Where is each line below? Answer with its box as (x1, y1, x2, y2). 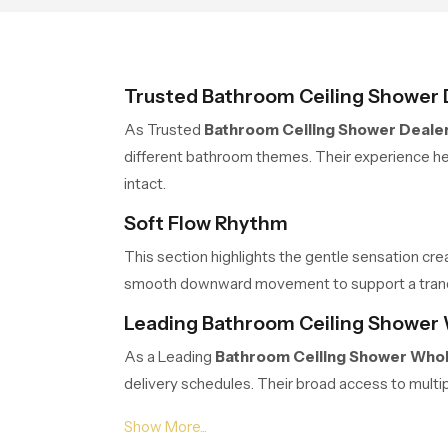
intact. (124, 173, 166, 193)
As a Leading (124, 346, 212, 366)
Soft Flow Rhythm (124, 211, 292, 235)
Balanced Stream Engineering (124, 411, 406, 435)
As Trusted (124, 119, 201, 139)
